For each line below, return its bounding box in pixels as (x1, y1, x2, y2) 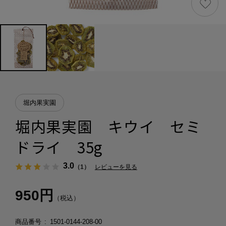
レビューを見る (94, 163, 137, 171)
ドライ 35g (15, 136, 103, 158)
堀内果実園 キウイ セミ (15, 115, 201, 137)
